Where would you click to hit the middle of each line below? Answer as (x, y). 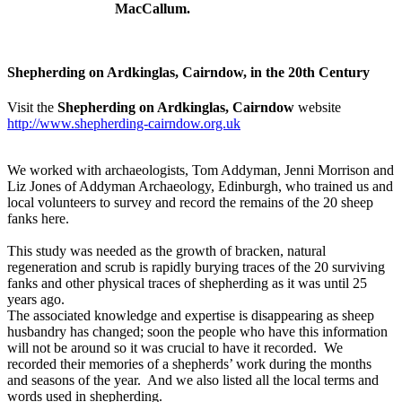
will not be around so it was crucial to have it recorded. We (175, 348)
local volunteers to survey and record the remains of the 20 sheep (190, 203)
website (318, 108)
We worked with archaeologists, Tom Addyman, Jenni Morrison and (201, 170)
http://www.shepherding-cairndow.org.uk (124, 124)
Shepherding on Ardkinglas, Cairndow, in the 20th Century (188, 72)
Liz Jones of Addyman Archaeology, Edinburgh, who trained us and (200, 187)
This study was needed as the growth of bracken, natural (166, 251)
